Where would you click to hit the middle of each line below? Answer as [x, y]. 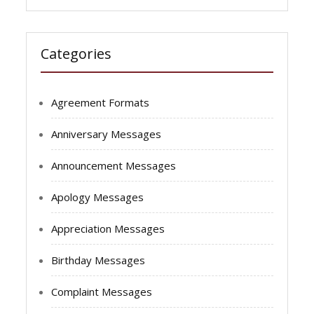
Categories [76, 53]
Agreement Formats [101, 102]
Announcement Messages [114, 165]
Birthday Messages [98, 260]
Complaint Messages [102, 291]
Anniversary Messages [107, 134]
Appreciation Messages [108, 228]
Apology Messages [98, 197]
